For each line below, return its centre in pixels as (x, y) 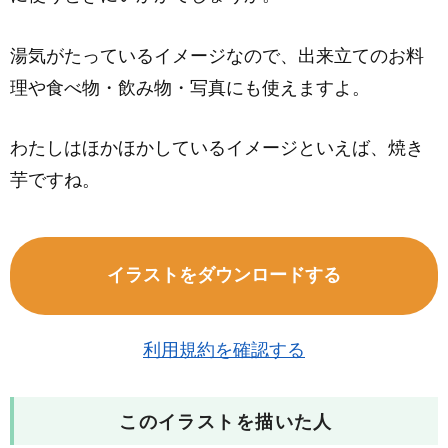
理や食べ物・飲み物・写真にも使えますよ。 (190, 88)
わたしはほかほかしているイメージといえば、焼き (217, 149)
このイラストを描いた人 (226, 423)
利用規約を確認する (224, 351)
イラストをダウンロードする (224, 276)
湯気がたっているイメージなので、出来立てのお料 (217, 56)
